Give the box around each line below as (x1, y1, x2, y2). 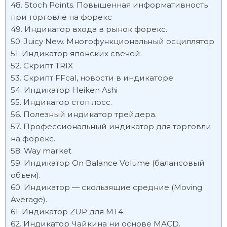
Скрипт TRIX (23, 61, 73, 70)
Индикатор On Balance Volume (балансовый (24, 158, 205, 168)
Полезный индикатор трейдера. (23, 109, 157, 119)
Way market (24, 146, 71, 156)
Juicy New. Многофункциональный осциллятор (24, 36, 214, 46)
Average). (11, 195, 47, 204)
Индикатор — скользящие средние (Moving (24, 182, 202, 192)
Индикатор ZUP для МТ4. (22, 207, 125, 216)
